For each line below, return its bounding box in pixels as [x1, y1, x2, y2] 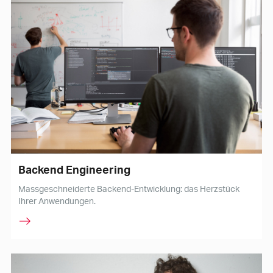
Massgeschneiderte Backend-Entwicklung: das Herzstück [18, 183, 239, 194]
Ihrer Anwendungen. [18, 196, 96, 207]
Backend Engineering [18, 162, 130, 177]
